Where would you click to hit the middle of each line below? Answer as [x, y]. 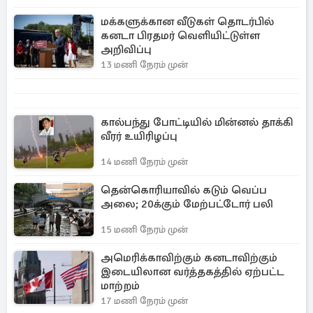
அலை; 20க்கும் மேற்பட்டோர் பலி [187, 204]
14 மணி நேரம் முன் [144, 162]
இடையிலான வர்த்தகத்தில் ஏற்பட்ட [192, 272]
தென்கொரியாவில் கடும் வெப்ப [184, 190]
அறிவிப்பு [126, 50]
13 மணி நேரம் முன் [144, 65]
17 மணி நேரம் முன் [144, 301]
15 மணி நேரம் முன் [144, 230]
